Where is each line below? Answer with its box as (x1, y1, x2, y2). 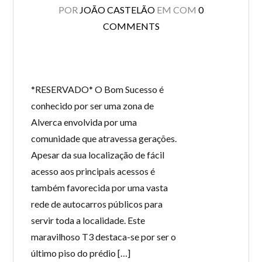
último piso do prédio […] (31, 247, 131, 258)
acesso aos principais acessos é (31, 166, 156, 177)
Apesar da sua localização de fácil (31, 149, 165, 160)
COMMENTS (102, 20, 160, 32)
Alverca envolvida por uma (31, 116, 137, 127)
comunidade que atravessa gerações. (31, 133, 177, 144)
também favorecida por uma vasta (31, 182, 168, 193)
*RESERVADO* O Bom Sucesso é (31, 84, 164, 95)
